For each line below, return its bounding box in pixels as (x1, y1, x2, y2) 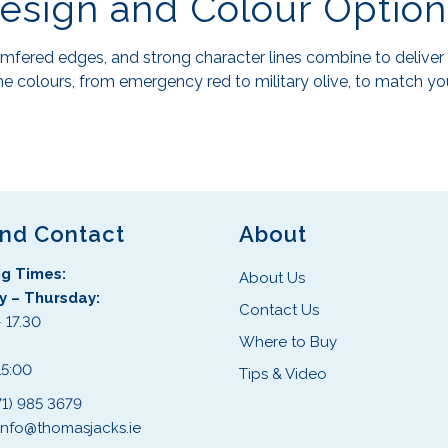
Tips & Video (239, 365, 327, 384)
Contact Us (239, 301, 319, 320)
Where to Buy (239, 333, 337, 352)
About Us (239, 269, 305, 288)
